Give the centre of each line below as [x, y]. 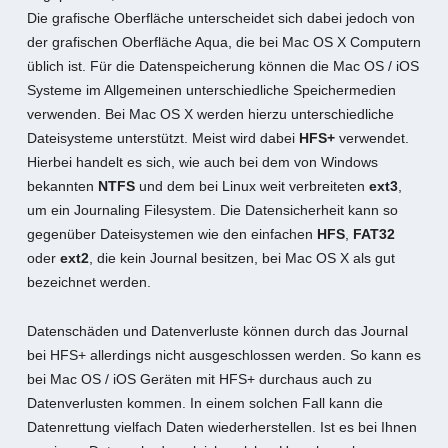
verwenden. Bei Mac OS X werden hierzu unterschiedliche [210, 114]
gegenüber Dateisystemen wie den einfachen [171, 234]
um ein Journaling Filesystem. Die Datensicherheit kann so [212, 210]
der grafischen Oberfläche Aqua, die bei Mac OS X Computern [223, 42]
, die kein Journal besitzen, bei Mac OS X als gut [241, 258]
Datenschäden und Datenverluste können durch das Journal [217, 331]
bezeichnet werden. [88, 282]
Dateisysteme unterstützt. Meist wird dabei [162, 138]
